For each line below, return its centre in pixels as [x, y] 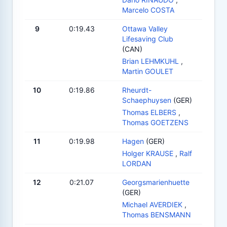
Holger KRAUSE [148, 153]
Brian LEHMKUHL [150, 61]
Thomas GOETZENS [155, 122]
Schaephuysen [147, 100]
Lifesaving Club [148, 39]
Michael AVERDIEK [152, 204]
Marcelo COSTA [148, 10]
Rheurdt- [137, 90]
